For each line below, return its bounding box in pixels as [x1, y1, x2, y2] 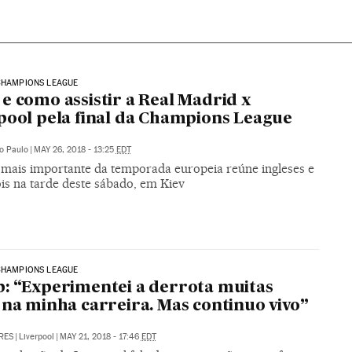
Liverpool [18, 332, 54, 343]
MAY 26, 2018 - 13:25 [33, 144, 116, 155]
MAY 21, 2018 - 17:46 [59, 332, 141, 343]
